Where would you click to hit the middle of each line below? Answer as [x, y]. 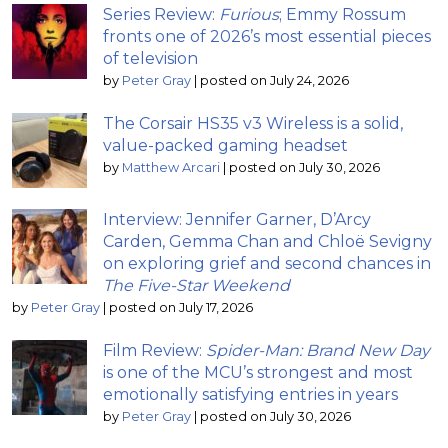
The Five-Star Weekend [196, 285]
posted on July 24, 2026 [274, 80]
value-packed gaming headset [225, 145]
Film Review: [154, 350]
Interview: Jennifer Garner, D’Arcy [237, 219]
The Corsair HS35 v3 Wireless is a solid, [253, 123]
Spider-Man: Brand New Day [318, 350]
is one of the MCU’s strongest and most [258, 372]
